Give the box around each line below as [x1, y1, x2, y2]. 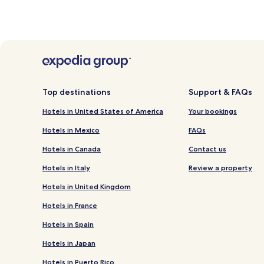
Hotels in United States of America [42, 107, 163, 116]
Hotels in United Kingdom [42, 182, 131, 192]
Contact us [189, 144, 226, 154]
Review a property [189, 163, 252, 173]
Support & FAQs [189, 87, 252, 98]
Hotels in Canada [42, 144, 101, 154]
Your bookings [189, 107, 237, 116]
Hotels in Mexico [42, 126, 100, 135]
